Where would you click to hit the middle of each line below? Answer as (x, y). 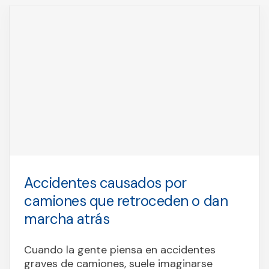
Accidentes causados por (105, 183)
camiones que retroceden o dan (126, 201)
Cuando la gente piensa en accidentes (120, 249)
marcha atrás (67, 219)
